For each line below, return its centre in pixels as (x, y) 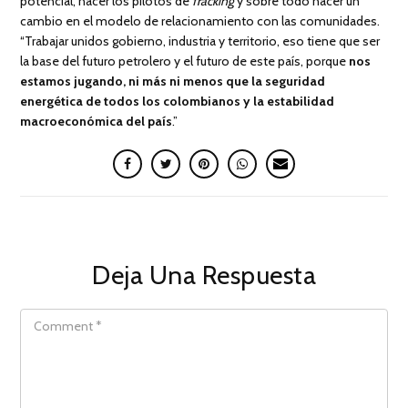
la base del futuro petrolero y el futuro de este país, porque (185, 61)
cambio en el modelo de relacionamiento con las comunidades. (200, 20)
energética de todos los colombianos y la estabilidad (178, 101)
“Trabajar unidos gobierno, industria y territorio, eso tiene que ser (200, 41)
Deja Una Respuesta (204, 275)
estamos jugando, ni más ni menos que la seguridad (173, 81)
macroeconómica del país (97, 121)
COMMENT (45, 314)
